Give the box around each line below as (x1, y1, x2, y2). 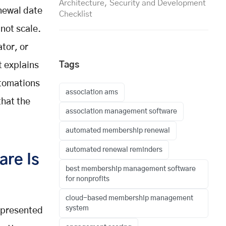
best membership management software (66, 165, 196, 173)
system (66, 204, 89, 212)
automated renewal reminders (66, 146, 162, 153)
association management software (66, 107, 177, 115)
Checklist (59, 10, 92, 18)
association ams (66, 88, 118, 96)
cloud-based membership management (66, 194, 193, 202)
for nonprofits (66, 175, 109, 183)
